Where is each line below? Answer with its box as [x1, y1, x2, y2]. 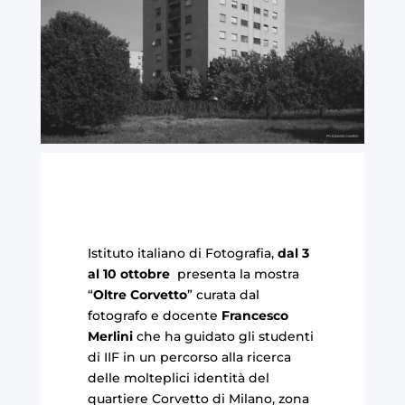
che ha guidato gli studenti [132, 327, 314, 344]
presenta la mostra [169, 265, 299, 282]
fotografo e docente [87, 306, 221, 324]
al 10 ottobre [87, 265, 170, 282]
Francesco [221, 306, 288, 324]
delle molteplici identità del [87, 369, 269, 386]
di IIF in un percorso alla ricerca [87, 348, 291, 365]
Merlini [87, 327, 133, 344]
